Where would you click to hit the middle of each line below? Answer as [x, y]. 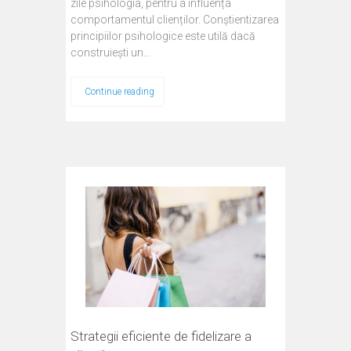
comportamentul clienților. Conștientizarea [175, 19]
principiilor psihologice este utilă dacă [163, 36]
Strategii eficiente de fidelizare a [161, 336]
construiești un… [110, 52]
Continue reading [119, 91]
